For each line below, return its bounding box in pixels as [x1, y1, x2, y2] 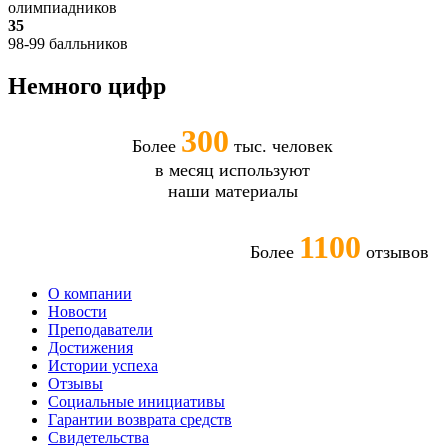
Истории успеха [48, 356, 158, 374]
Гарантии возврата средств [48, 410, 232, 428]
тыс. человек [229, 135, 333, 156]
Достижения [48, 338, 133, 356]
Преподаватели [48, 320, 153, 338]
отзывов [361, 241, 429, 262]
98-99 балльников [8, 35, 128, 53]
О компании [48, 284, 132, 302]
